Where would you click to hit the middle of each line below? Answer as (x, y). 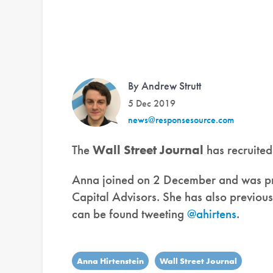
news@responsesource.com (181, 120)
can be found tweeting (129, 214)
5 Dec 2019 (152, 104)
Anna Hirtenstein (110, 261)
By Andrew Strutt (165, 86)
